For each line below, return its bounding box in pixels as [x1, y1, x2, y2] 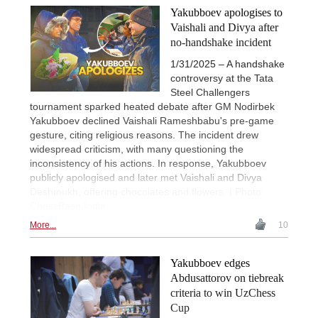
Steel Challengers [170, 87, 250, 99]
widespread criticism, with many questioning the [30, 143, 243, 155]
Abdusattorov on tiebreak [170, 272, 284, 285]
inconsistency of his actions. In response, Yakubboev [30, 158, 266, 170]
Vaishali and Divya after [170, 21, 278, 34]
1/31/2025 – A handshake [170, 58, 285, 70]
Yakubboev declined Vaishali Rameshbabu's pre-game [30, 115, 274, 127]
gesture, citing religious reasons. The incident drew [30, 129, 258, 141]
